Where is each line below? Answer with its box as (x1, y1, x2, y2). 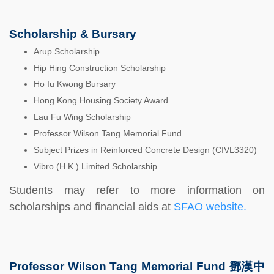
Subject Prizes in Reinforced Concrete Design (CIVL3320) (34, 145, 257, 155)
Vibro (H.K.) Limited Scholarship (34, 161, 157, 171)
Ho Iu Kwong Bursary (34, 80, 116, 89)
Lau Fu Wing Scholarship (34, 113, 131, 122)
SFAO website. (174, 200, 246, 213)
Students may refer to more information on (9, 183, 265, 196)
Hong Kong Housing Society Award (34, 96, 168, 106)
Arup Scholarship (34, 46, 100, 56)
